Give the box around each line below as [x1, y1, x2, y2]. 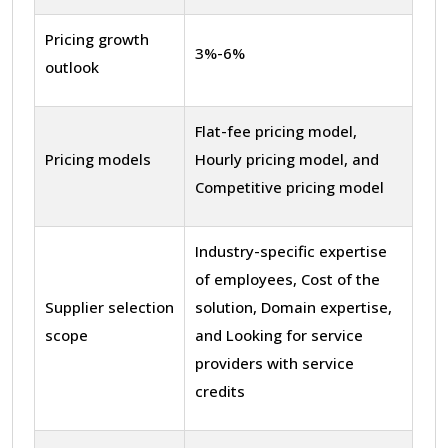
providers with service [195, 352, 354, 373]
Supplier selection [45, 296, 174, 317]
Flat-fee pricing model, [195, 120, 357, 141]
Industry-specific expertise [195, 240, 387, 261]
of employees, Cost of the [195, 268, 380, 289]
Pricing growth [45, 28, 149, 49]
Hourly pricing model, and [195, 148, 379, 169]
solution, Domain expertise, [195, 296, 392, 317]
